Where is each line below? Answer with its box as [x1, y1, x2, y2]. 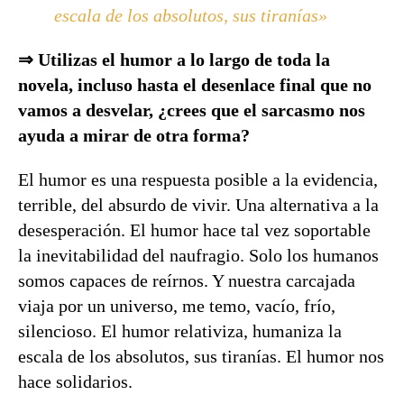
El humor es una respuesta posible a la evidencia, [18, 170, 378, 189]
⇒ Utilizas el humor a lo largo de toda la [18, 50, 330, 69]
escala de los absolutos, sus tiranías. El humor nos [18, 346, 384, 366]
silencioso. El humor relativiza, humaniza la [18, 321, 342, 341]
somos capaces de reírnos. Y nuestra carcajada [18, 271, 355, 290]
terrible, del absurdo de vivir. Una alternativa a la [18, 195, 379, 215]
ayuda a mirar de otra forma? [18, 125, 250, 145]
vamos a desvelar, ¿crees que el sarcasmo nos [18, 100, 365, 120]
